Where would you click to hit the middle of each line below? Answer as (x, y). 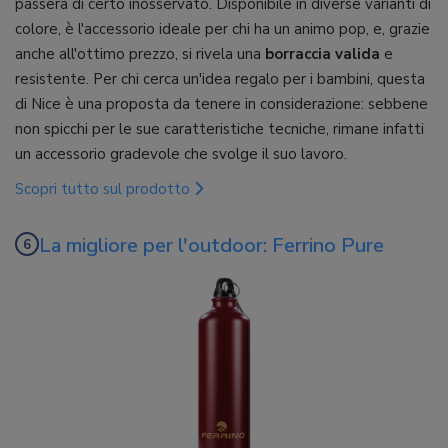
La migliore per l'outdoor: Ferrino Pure (211, 246)
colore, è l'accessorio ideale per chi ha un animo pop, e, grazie (222, 29)
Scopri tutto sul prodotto (104, 189)
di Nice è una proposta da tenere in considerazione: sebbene (221, 104)
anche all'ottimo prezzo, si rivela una (140, 54)
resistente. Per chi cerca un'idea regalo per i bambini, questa (220, 79)
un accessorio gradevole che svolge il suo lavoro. (181, 154)
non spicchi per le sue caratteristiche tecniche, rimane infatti (219, 129)
